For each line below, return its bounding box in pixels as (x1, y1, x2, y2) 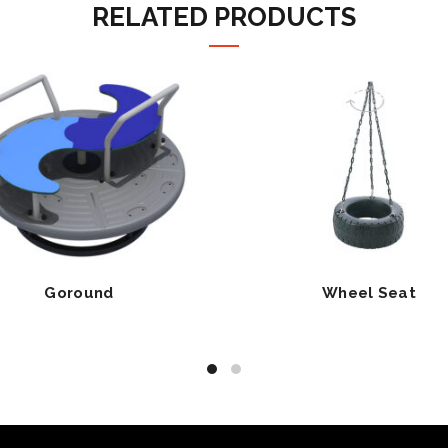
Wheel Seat (322, 283, 416, 302)
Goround (44, 283, 114, 302)
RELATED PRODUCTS (92, 2, 356, 33)
